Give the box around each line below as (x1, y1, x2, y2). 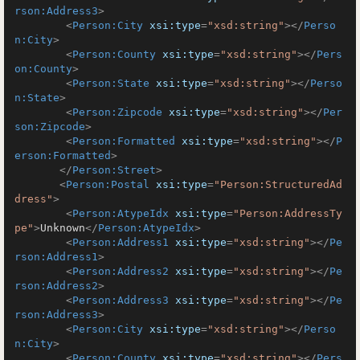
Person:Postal (66, 178, 149, 190)
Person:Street (72, 164, 156, 176)
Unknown (40, 222, 85, 234)
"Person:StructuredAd (214, 178, 342, 190)
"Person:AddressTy (233, 207, 342, 219)
